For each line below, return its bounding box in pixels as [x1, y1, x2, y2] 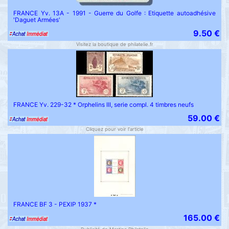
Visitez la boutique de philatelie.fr [76, 41, 153, 47]
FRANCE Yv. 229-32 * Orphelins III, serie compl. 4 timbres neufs [13, 101, 194, 109]
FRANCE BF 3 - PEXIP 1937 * [13, 200, 97, 209]
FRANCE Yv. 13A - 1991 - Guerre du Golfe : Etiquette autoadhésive [13, 9, 216, 17]
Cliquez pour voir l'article [85, 126, 144, 132]
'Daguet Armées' [13, 15, 61, 24]
